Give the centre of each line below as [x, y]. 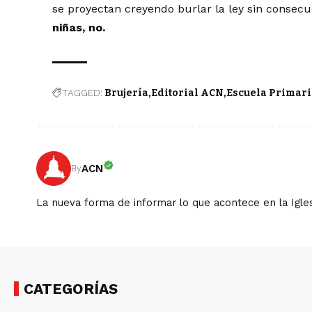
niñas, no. [79, 28]
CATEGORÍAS [71, 289]
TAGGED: [83, 93]
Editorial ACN [188, 93]
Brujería [127, 93]
